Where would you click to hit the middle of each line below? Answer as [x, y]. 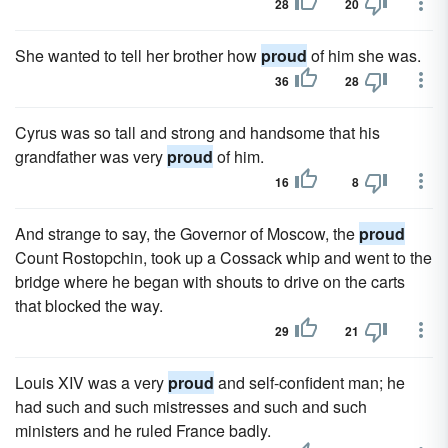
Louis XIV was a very [91, 382]
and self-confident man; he [309, 382]
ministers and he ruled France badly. [143, 430]
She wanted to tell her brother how [138, 55]
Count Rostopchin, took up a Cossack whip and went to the [223, 257]
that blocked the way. [89, 305]
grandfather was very [91, 156]
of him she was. [364, 55]
